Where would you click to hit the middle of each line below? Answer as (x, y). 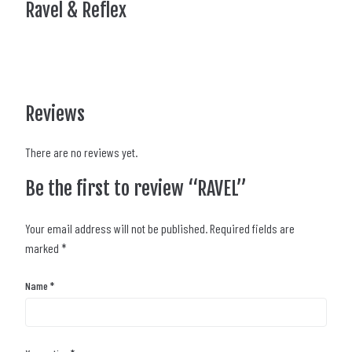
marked (43, 248)
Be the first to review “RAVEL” (136, 189)
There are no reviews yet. (81, 152)
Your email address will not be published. (116, 228)
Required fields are (252, 228)
